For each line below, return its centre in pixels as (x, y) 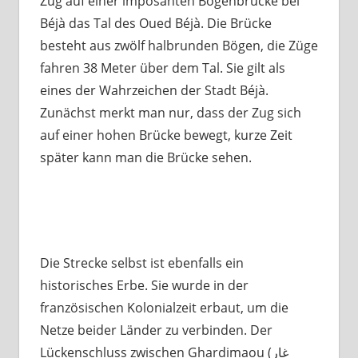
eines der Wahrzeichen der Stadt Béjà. (154, 91)
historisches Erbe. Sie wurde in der (144, 286)
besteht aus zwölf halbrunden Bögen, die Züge (179, 46)
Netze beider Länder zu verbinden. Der (156, 330)
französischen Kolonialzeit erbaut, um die (164, 308)
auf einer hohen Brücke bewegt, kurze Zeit (166, 135)
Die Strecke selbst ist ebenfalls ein (141, 263)
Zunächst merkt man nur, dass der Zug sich (170, 113)
